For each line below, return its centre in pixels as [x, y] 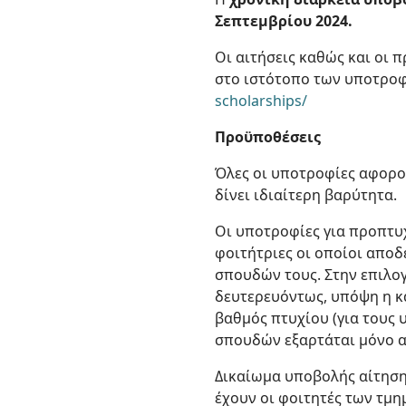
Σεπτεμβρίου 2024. [284, 21]
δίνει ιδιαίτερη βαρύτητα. [306, 195]
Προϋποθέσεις [268, 137]
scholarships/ [261, 101]
